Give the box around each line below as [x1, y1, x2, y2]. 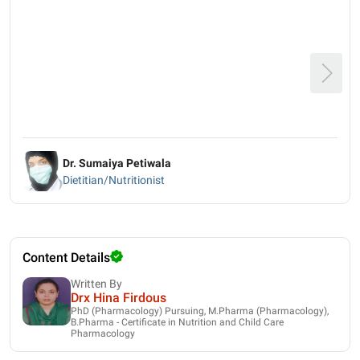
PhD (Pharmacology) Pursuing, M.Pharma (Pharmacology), [71, 305, 329, 317]
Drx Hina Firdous [71, 289, 166, 305]
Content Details [22, 249, 110, 265]
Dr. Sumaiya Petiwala [63, 156, 171, 170]
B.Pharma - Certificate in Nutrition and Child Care [71, 316, 284, 328]
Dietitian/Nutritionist [63, 173, 165, 186]
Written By [71, 276, 122, 290]
